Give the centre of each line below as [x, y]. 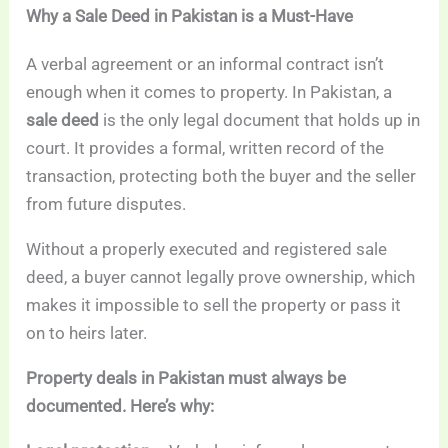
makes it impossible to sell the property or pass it [214, 305]
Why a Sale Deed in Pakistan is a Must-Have [190, 16]
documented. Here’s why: [120, 406]
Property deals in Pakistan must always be [186, 378]
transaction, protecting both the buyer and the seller [221, 176]
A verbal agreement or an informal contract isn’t [205, 64]
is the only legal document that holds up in [260, 120]
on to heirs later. [87, 333]
